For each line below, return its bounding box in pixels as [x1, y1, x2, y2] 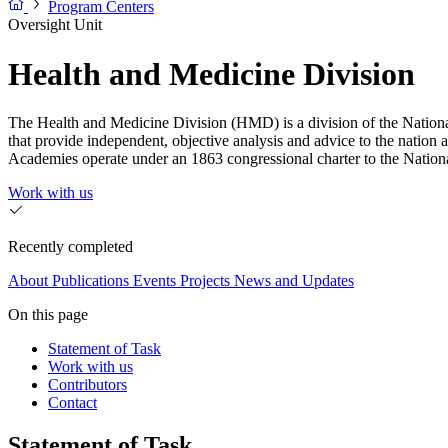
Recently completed [8, 238, 133, 256]
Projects [180, 272, 230, 290]
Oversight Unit [8, 16, 102, 34]
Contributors [48, 376, 127, 394]
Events [133, 272, 176, 290]
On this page [8, 306, 88, 324]
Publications [52, 272, 129, 290]
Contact [48, 394, 97, 412]
